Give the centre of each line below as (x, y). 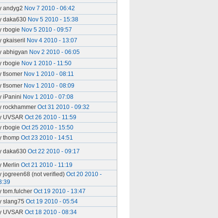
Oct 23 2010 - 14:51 (47, 138)
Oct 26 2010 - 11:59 (51, 117)
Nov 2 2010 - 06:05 (54, 52)
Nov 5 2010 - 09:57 (47, 30)
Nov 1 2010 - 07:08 (48, 97)
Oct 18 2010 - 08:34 (51, 212)
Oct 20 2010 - (84, 174)
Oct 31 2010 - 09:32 (64, 107)
